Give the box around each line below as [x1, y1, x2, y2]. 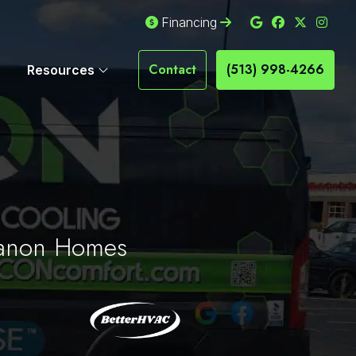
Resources [26, 62, 98, 78]
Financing [161, 14, 217, 30]
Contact [149, 60, 197, 79]
